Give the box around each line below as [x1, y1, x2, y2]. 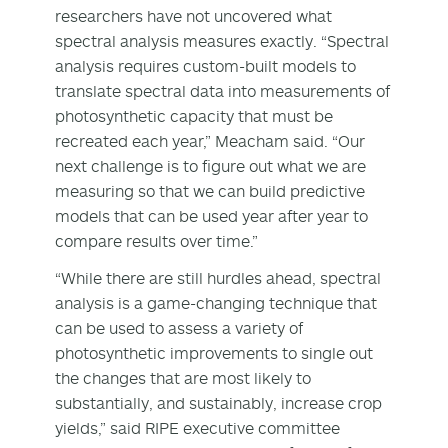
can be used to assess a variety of [55, 317, 303, 338]
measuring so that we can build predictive [55, 180, 365, 201]
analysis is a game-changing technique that [55, 292, 377, 313]
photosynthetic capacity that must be [55, 105, 333, 126]
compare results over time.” [55, 230, 258, 251]
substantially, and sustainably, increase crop [55, 392, 382, 413]
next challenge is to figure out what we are [55, 155, 366, 176]
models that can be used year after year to [55, 205, 368, 226]
